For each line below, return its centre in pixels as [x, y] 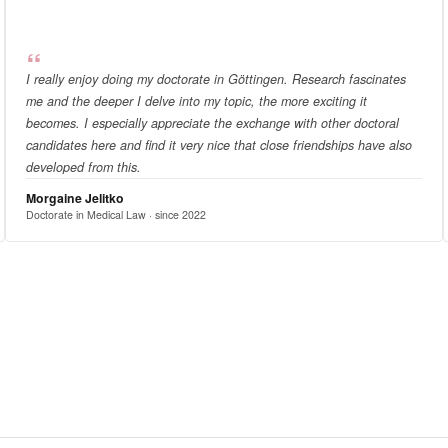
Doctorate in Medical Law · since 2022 [115, 214]
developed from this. [83, 166]
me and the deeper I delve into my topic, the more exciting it [196, 100]
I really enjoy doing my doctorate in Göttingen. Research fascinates [215, 78]
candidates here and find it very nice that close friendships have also [218, 144]
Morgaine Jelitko [74, 197]
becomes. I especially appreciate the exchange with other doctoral [212, 122]
